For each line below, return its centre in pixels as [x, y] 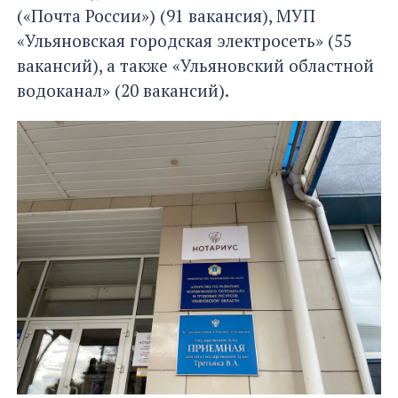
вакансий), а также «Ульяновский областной [195, 66]
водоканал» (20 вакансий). [125, 91]
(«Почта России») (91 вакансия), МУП [166, 16]
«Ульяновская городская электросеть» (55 [184, 41]
